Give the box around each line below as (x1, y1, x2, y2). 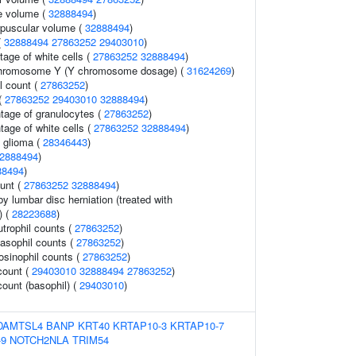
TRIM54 (72, 332, 109, 347)
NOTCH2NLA (10, 332, 69, 347)
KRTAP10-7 (170, 318, 224, 333)
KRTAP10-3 (113, 318, 167, 333)
